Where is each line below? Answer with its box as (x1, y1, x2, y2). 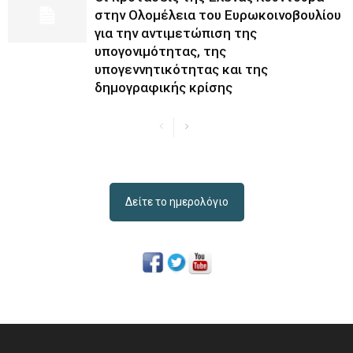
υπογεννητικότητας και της (95, 61, 268, 78)
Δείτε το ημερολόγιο (124, 195, 229, 209)
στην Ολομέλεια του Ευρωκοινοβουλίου (95, 7, 341, 24)
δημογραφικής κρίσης (95, 80, 232, 96)
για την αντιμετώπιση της (95, 25, 257, 42)
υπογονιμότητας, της (95, 43, 226, 60)
